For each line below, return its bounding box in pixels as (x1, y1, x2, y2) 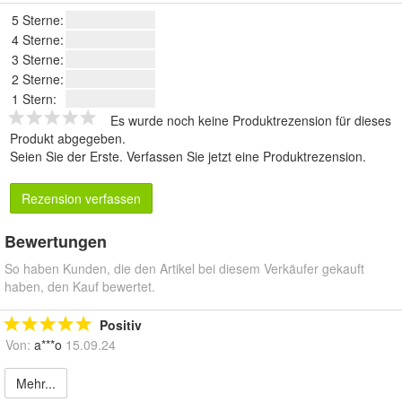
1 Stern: (12, 89, 57, 108)
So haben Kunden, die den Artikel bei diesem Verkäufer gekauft (4, 258, 364, 277)
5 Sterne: (12, 10, 64, 29)
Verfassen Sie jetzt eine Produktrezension (127, 146, 363, 165)
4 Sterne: (12, 30, 64, 48)
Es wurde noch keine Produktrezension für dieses (110, 110, 391, 129)
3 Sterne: (12, 49, 64, 68)
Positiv (100, 315, 142, 334)
